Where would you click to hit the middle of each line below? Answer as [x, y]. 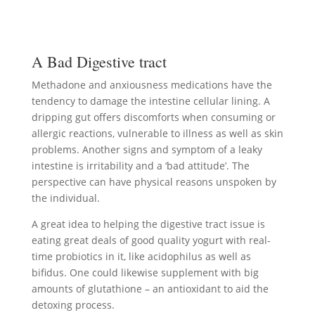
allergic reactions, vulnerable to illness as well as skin [157, 133]
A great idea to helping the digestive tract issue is [148, 224]
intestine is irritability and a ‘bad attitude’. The [140, 166]
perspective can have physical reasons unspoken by [154, 182]
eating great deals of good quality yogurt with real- [151, 240]
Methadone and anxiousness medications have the [152, 85]
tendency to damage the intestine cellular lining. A [150, 101]
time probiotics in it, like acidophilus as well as [141, 256]
